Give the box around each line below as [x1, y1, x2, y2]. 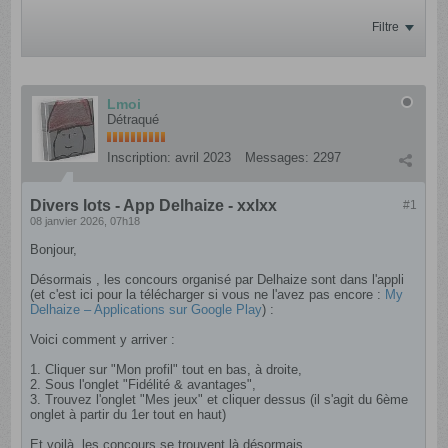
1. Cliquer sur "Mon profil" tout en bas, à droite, [30, 362, 303, 377]
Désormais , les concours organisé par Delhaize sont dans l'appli [30, 272, 405, 287]
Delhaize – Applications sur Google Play [30, 302, 263, 317]
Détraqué [107, 112, 160, 127]
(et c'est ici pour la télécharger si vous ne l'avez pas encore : [30, 287, 386, 302]
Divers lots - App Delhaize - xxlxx [30, 197, 278, 214]
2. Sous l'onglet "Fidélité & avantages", [30, 377, 257, 392]
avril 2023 [175, 150, 232, 165]
